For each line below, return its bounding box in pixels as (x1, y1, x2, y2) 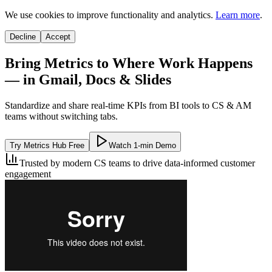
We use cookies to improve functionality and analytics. (5, 10, 213, 20)
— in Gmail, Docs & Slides (5, 71, 171, 87)
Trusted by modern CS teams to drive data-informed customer (19, 157, 255, 168)
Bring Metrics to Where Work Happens (5, 55, 253, 71)
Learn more (216, 10, 260, 20)
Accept (46, 32, 70, 41)
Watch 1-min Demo (109, 140, 176, 150)
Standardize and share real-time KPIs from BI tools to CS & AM (5, 100, 251, 110)
